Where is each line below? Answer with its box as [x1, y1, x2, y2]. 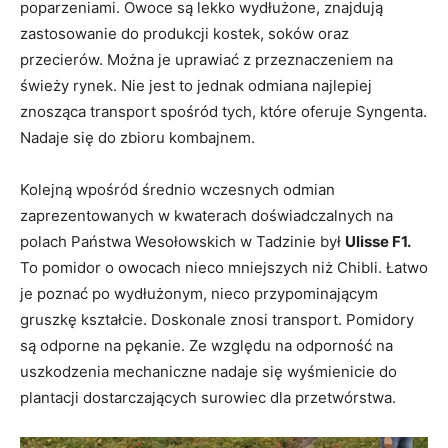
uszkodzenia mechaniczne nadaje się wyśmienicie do [20, 362, 397, 382]
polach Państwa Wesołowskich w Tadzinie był [20, 232, 345, 252]
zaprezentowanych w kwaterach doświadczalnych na [20, 206, 393, 226]
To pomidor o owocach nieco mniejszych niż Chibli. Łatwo [20, 258, 428, 278]
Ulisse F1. [345, 232, 411, 252]
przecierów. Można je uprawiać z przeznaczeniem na [20, 50, 393, 70]
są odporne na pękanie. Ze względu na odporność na [20, 336, 393, 356]
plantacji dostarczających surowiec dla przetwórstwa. [20, 388, 396, 408]
